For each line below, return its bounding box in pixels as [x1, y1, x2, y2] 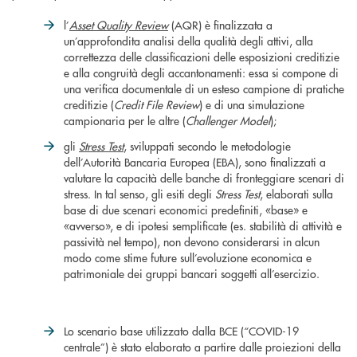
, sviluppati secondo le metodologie [124, 138, 291, 155]
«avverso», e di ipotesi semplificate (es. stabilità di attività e [64, 218, 342, 234]
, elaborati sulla [260, 186, 333, 202]
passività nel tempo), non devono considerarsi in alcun [64, 233, 320, 250]
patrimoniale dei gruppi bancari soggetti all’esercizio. [64, 265, 320, 282]
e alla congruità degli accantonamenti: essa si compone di [64, 65, 339, 81]
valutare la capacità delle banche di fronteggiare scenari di [64, 170, 344, 186]
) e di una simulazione [199, 96, 304, 113]
